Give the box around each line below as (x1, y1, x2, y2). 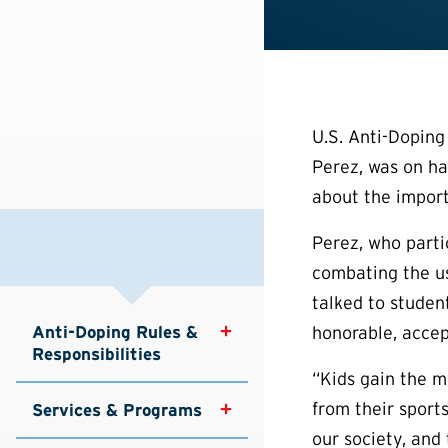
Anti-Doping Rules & (32, 321, 203, 342)
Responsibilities (32, 343, 161, 364)
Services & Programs (32, 399, 202, 420)
